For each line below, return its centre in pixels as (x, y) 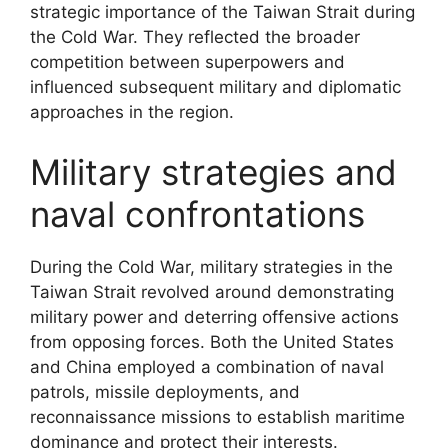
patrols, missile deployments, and (165, 391)
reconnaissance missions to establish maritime (217, 416)
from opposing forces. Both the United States (212, 341)
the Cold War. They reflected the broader (195, 37)
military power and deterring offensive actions (214, 316)
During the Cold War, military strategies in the (211, 266)
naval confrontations (197, 213)
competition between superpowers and (187, 62)
